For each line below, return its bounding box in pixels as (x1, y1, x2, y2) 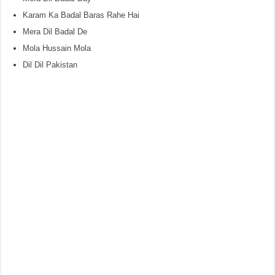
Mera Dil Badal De (23, 27, 88, 36)
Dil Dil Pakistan (23, 60, 78, 69)
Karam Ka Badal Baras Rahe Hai (23, 10, 140, 20)
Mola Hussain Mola (23, 44, 91, 53)
